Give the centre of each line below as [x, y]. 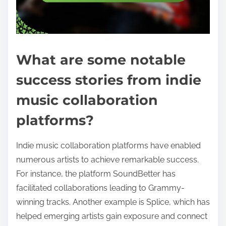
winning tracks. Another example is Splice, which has [113, 202]
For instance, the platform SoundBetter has [96, 174]
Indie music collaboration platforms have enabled [108, 145]
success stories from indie [109, 80]
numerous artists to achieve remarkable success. [107, 159]
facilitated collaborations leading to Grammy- [100, 188]
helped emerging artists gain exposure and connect [112, 216]
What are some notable [101, 60]
